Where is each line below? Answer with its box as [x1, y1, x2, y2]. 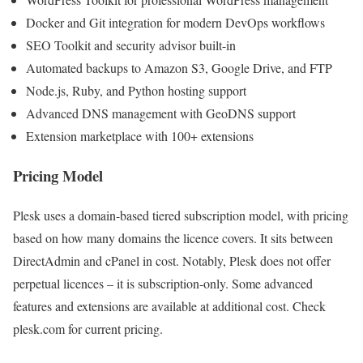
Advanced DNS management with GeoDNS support [26, 105, 296, 122]
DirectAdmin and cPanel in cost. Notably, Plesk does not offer [13, 251, 331, 269]
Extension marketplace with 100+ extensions [26, 127, 254, 145]
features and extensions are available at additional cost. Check [13, 297, 326, 314]
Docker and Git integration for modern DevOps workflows [26, 14, 325, 32]
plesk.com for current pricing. [13, 319, 163, 337]
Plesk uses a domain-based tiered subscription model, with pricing [13, 206, 348, 224]
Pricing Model [13, 164, 103, 187]
